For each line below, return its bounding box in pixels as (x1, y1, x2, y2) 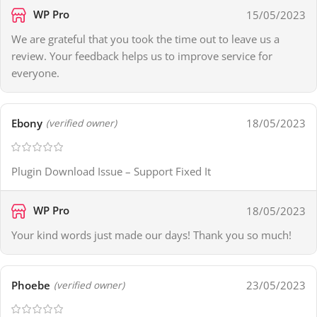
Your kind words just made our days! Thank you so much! (11, 228, 292, 243)
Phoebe (11, 278, 50, 293)
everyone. (11, 66, 59, 81)
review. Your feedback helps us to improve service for (11, 49, 272, 64)
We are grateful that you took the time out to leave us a (11, 32, 279, 47)
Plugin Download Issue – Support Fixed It (11, 164, 211, 179)
